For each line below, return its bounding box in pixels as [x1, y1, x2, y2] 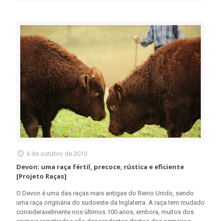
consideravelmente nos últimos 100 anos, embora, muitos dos [16, 208, 194, 216]
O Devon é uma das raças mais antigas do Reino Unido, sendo [16, 189, 194, 197]
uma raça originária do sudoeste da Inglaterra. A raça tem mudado [16, 199, 205, 207]
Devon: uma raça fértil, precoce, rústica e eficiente [16, 162, 184, 172]
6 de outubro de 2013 [27, 150, 88, 158]
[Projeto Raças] [16, 172, 67, 181]
